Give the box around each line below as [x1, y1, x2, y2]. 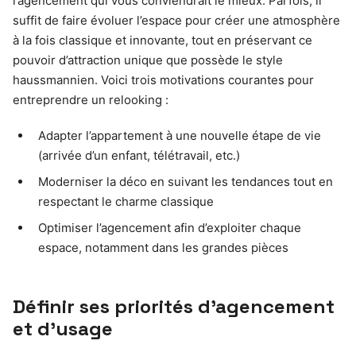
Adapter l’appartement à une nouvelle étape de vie [38, 128, 321, 144]
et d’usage [13, 316, 113, 342]
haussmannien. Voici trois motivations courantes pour [13, 72, 314, 88]
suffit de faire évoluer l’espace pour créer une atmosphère [13, 13, 340, 29]
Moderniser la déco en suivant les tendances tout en [38, 174, 333, 190]
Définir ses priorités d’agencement [13, 294, 335, 319]
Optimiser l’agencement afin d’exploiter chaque [38, 220, 301, 236]
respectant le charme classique [38, 194, 214, 210]
